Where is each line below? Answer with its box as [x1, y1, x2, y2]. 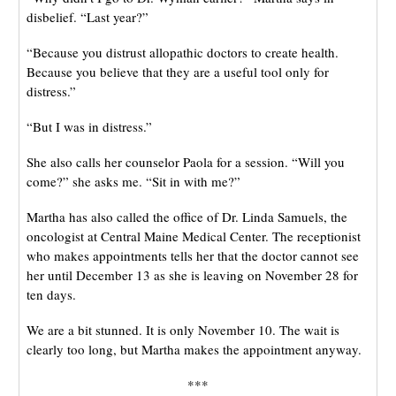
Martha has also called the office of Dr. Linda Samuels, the [26, 208, 347, 226]
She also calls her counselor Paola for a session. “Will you [26, 153, 345, 171]
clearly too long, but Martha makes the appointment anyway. [26, 340, 362, 359]
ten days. [26, 286, 76, 304]
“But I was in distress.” [26, 118, 152, 136]
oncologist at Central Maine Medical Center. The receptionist [26, 227, 361, 246]
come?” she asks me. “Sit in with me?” [26, 172, 240, 191]
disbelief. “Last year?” [26, 8, 148, 27]
